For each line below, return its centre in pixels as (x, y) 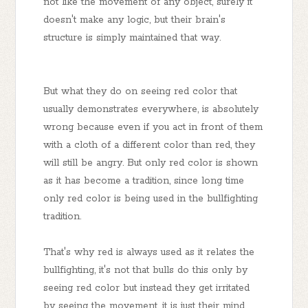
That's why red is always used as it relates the (149, 253)
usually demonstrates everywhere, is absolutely (151, 110)
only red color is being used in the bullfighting (151, 199)
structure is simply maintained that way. (134, 38)
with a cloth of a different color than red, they (150, 145)
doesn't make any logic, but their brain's (135, 20)
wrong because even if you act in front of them (153, 128)
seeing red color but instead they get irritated (147, 288)
